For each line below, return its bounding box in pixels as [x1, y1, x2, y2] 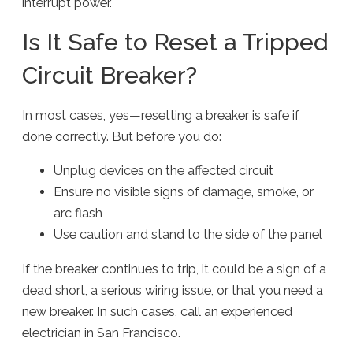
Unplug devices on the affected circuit [54, 163, 274, 179]
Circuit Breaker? [22, 61, 198, 89]
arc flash [54, 206, 103, 221]
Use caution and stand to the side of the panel [54, 227, 323, 243]
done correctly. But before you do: [22, 129, 222, 145]
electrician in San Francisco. [22, 325, 181, 340]
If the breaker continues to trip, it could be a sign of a [22, 261, 327, 277]
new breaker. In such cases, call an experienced [22, 303, 293, 319]
